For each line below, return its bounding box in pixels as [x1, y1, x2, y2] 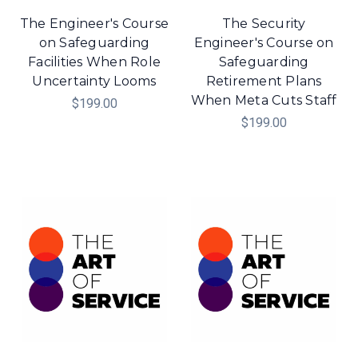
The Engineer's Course [19, 16, 169, 32]
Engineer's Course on [193, 35, 334, 51]
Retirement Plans [205, 74, 322, 89]
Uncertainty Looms [32, 74, 157, 89]
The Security [221, 16, 306, 32]
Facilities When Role [28, 54, 161, 70]
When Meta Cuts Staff [190, 93, 337, 109]
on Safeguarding [38, 35, 150, 51]
